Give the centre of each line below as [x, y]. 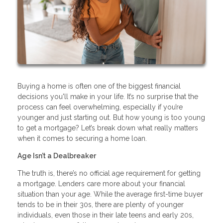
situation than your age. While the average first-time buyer [110, 194]
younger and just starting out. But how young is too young [111, 118]
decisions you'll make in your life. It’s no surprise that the [108, 97]
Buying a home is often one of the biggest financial [99, 86]
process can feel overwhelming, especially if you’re [100, 107]
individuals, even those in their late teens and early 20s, [106, 215]
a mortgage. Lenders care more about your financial [101, 184]
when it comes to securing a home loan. [82, 139]
